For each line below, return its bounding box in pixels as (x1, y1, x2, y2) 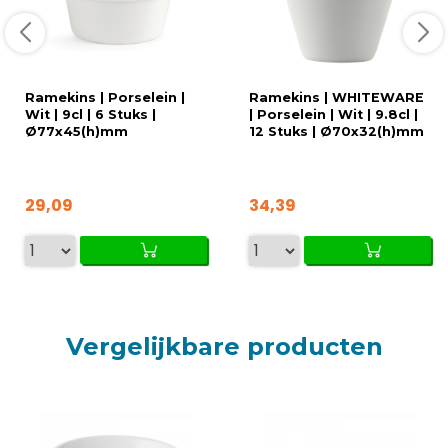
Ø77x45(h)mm (25, 123, 128, 139)
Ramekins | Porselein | (25, 89, 185, 105)
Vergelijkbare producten (65, 331, 383, 361)
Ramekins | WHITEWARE (249, 89, 424, 105)
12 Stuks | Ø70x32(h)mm (249, 123, 424, 139)
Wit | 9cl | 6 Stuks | (25, 106, 156, 122)
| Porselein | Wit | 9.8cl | (249, 106, 418, 122)
